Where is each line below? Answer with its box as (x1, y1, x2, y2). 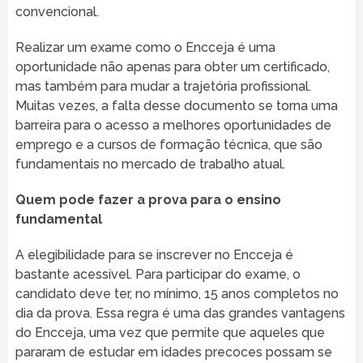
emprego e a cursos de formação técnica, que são (15, 136, 322, 152)
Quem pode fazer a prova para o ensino (15, 191, 281, 207)
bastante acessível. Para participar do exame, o (15, 266, 301, 282)
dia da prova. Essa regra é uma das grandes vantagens (15, 305, 345, 321)
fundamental (15, 211, 102, 227)
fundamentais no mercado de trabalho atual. (15, 156, 285, 172)
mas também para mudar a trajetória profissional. (15, 78, 311, 94)
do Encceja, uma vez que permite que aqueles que (15, 324, 325, 340)
